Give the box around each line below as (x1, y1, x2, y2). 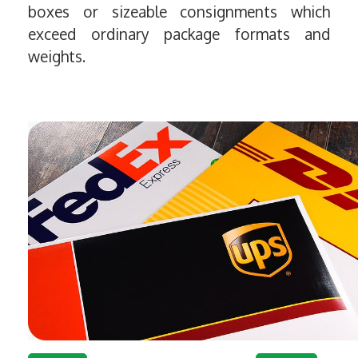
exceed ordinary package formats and (28, 24, 330, 45)
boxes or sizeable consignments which (28, 2, 330, 22)
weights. (28, 46, 89, 67)
